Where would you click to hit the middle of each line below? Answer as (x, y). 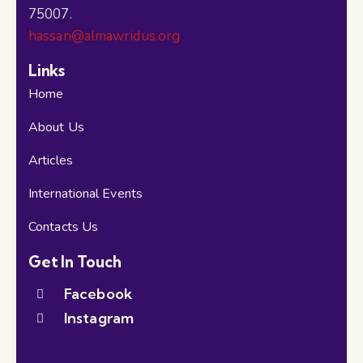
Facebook (98, 294)
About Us (56, 128)
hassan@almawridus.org (105, 36)
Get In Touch (75, 262)
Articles (51, 161)
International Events (85, 194)
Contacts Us (64, 227)
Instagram (99, 318)
